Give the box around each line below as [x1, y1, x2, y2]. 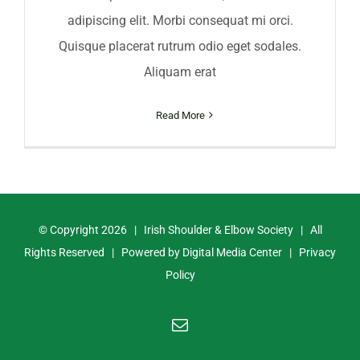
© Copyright [38, 223, 101, 236]
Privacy [299, 245, 336, 259]
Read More [155, 108, 205, 121]
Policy [165, 268, 195, 281]
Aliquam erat [144, 63, 216, 80]
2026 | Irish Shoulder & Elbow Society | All [100, 223, 322, 236]
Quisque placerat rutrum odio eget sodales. [59, 38, 301, 54]
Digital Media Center [182, 245, 282, 259]
